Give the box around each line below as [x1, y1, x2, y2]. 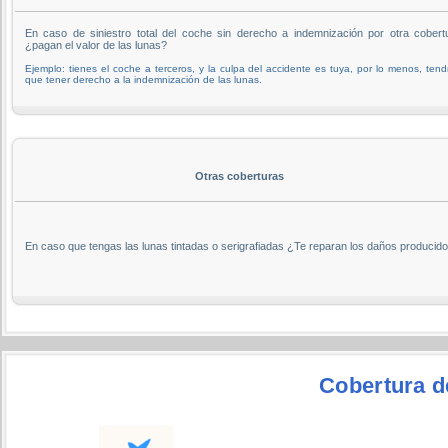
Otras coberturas [194, 169, 284, 182]
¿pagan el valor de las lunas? [25, 38, 167, 51]
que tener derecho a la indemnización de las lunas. [25, 73, 262, 85]
